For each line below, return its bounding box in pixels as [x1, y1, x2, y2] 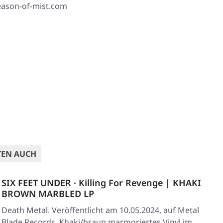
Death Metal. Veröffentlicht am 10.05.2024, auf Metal [1, 205, 199, 216]
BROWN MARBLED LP [1, 188, 94, 200]
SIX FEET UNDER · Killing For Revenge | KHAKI [1, 177, 201, 189]
